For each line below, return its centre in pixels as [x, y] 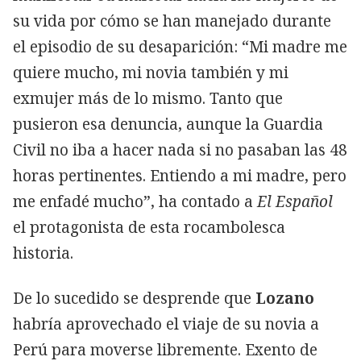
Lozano [285, 298]
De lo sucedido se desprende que [134, 298]
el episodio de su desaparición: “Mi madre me [180, 46]
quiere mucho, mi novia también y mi [151, 72]
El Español [295, 201]
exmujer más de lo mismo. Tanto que [148, 98]
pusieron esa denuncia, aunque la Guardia [168, 124]
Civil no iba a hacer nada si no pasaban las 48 [180, 149]
